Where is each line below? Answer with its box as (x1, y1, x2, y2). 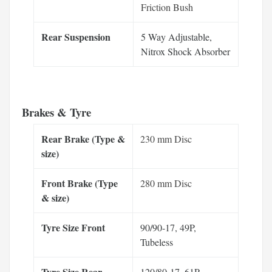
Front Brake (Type (41, 175, 118, 190)
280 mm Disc (140, 176, 192, 189)
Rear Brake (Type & (41, 131, 125, 146)
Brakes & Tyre (22, 103, 91, 120)
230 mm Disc (140, 132, 192, 145)
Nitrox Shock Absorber (141, 44, 230, 58)
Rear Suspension (41, 29, 110, 44)
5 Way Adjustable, (141, 30, 212, 43)
